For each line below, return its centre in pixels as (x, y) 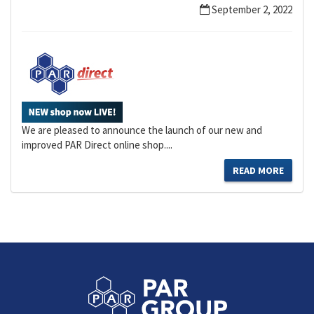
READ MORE (258, 170)
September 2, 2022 (251, 9)
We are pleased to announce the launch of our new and (142, 130)
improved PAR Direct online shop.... (97, 145)
